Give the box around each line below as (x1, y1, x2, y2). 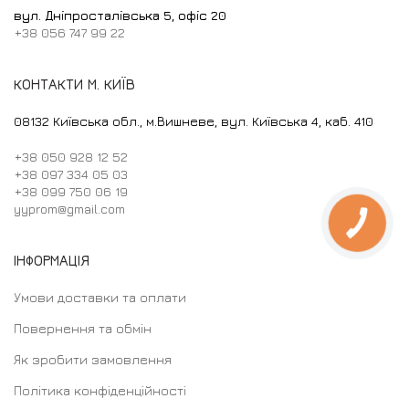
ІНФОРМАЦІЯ (14, 252, 89, 269)
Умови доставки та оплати (14, 289, 186, 306)
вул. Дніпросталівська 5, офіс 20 (14, 7, 226, 24)
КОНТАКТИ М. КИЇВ (14, 76, 135, 93)
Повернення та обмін (14, 320, 152, 337)
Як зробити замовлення (14, 351, 172, 368)
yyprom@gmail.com (14, 201, 125, 217)
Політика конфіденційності (14, 383, 186, 399)
